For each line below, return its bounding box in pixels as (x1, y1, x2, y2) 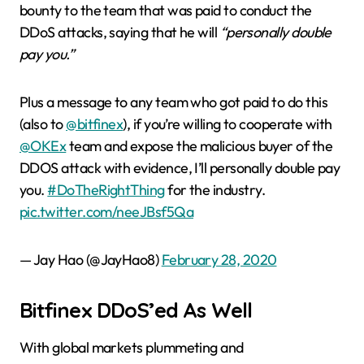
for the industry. (164, 180, 265, 199)
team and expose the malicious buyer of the (66, 136, 333, 155)
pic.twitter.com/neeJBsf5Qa (19, 202, 193, 221)
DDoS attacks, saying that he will (19, 23, 220, 41)
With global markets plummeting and (19, 338, 244, 357)
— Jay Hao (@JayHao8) (19, 250, 162, 269)
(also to (19, 115, 67, 133)
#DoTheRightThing (47, 180, 165, 199)
